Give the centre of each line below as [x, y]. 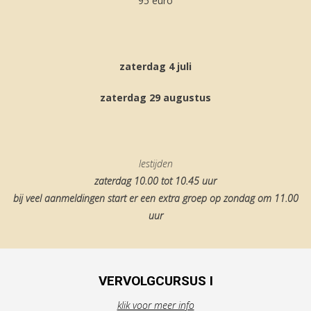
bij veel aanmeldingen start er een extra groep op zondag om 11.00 [155, 198]
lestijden [155, 163]
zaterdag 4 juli [155, 66]
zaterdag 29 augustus [155, 98]
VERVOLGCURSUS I [155, 281]
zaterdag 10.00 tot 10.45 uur [155, 181]
